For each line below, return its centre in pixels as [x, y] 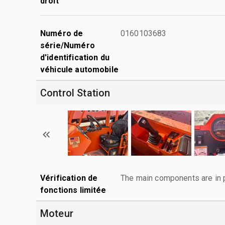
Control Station [75, 93]
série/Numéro [68, 45]
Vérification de [69, 178]
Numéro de [62, 33]
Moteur [57, 213]
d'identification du [75, 57]
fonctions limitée [73, 190]
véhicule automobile [79, 69]
